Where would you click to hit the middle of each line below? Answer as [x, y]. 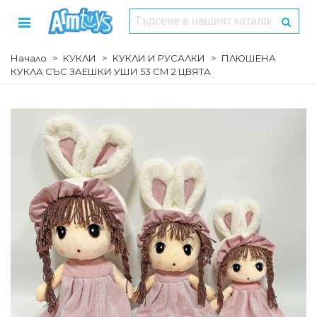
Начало [29, 58]
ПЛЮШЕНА [249, 58]
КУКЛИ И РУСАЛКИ [159, 58]
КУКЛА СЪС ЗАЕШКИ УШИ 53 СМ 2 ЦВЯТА [111, 71]
